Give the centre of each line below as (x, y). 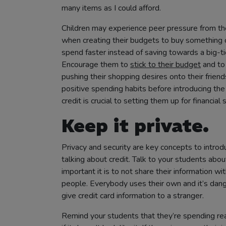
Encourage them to (96, 65)
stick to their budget (165, 65)
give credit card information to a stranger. (133, 196)
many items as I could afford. (111, 8)
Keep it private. (135, 126)
